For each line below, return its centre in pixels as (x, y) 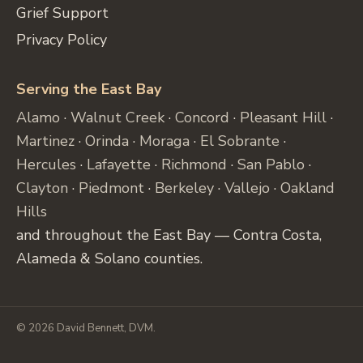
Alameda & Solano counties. (109, 258)
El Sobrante (240, 141)
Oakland (307, 188)
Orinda (107, 141)
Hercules (46, 164)
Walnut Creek (117, 117)
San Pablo (271, 164)
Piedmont (111, 188)
